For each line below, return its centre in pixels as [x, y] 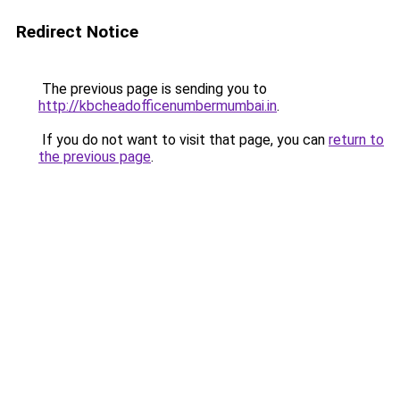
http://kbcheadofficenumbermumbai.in [158, 106]
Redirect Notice [77, 32]
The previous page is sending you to [153, 89]
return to [356, 140]
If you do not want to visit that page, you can [183, 140]
